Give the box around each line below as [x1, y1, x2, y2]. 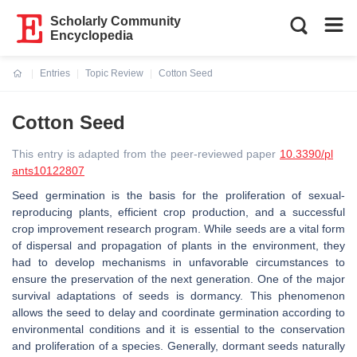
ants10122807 [12, 164, 84, 177]
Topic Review [85, 68, 143, 79]
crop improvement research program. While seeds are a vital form [12, 222, 345, 235]
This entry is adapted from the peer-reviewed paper [12, 147, 280, 160]
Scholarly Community [50, 14, 182, 28]
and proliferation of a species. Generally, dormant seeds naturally [12, 339, 345, 352]
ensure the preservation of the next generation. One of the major [12, 273, 345, 285]
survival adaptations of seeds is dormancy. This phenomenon [12, 289, 345, 302]
